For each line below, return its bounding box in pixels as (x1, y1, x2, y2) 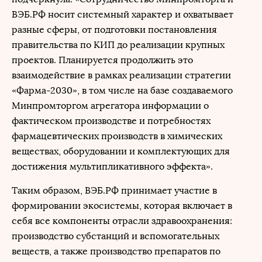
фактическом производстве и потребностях (12, 115, 211, 126)
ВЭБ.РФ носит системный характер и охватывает (12, 9, 233, 20)
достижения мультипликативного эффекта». (12, 161, 213, 172)
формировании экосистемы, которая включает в (12, 200, 232, 211)
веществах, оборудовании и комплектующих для (12, 146, 230, 157)
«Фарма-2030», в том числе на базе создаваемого (12, 85, 233, 96)
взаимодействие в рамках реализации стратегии (12, 70, 231, 81)
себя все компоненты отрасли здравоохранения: (12, 215, 232, 226)
